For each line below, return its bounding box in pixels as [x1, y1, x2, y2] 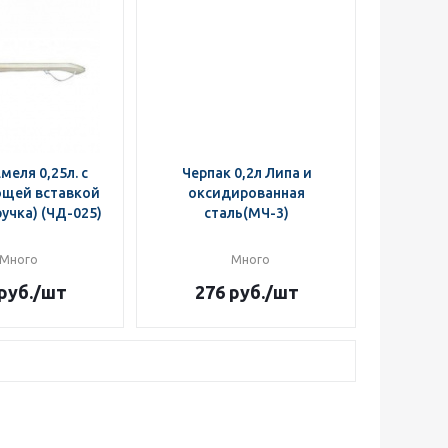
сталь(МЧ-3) [204, 205, 289, 221]
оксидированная [188, 185, 305, 201]
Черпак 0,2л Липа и [181, 165, 312, 181]
